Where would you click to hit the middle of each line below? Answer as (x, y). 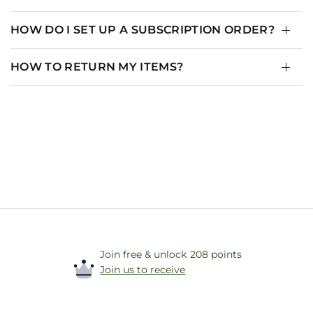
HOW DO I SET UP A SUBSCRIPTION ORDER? (143, 29)
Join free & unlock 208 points (171, 254)
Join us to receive (143, 269)
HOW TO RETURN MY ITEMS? (97, 66)
